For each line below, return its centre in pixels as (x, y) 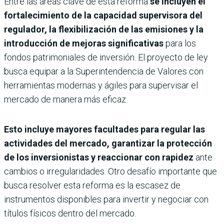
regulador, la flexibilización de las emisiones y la (104, 29)
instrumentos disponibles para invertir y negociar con (106, 199)
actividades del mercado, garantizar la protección (108, 143)
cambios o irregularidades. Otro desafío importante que (110, 171)
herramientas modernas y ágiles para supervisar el (101, 85)
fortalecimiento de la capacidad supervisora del (103, 15)
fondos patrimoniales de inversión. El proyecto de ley (106, 57)
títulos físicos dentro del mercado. (70, 213)
